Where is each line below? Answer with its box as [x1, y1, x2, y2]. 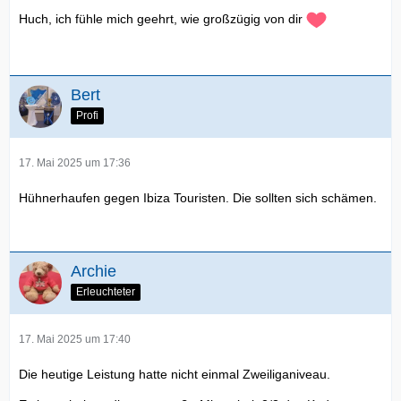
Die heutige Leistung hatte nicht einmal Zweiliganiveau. [19, 367, 330, 381]
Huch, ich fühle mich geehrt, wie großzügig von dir [19, 12, 306, 27]
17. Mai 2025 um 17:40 [19, 333, 131, 346]
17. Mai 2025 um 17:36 [19, 157, 131, 169]
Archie [71, 262, 116, 280]
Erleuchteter [76, 285, 135, 298]
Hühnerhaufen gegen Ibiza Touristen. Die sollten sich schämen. [19, 191, 377, 205]
